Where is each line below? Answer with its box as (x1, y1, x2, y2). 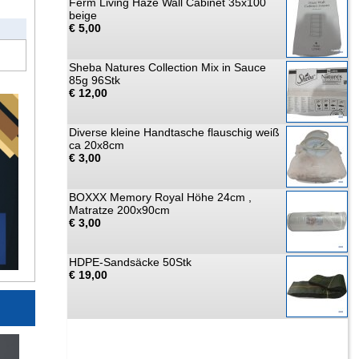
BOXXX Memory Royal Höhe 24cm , (69, 191, 252, 204)
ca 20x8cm (69, 139, 124, 151)
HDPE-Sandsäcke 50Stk (69, 256, 192, 268)
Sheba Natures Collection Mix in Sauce (69, 61, 266, 74)
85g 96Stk (69, 74, 120, 87)
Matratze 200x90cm (69, 204, 170, 216)
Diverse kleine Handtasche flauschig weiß (69, 126, 280, 139)
